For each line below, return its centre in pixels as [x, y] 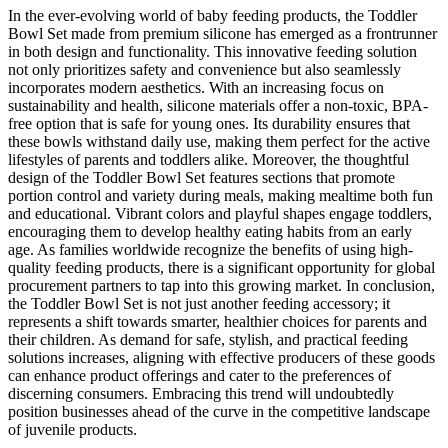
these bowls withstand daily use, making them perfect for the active [219, 142]
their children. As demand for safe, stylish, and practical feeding [208, 340]
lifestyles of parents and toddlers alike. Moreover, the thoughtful [208, 160]
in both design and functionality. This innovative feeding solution [212, 52]
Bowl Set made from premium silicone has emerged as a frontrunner [222, 34]
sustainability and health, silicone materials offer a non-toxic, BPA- [218, 106]
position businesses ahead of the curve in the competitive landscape [219, 412]
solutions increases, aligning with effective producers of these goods [221, 358]
